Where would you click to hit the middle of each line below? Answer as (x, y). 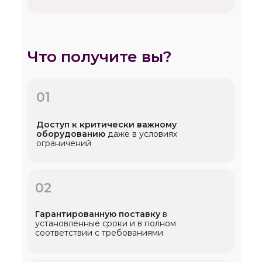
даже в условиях (141, 134)
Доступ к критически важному (106, 125)
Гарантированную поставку (97, 214)
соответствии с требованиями (99, 233)
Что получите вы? (99, 57)
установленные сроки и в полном (105, 223)
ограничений (63, 143)
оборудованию (70, 134)
